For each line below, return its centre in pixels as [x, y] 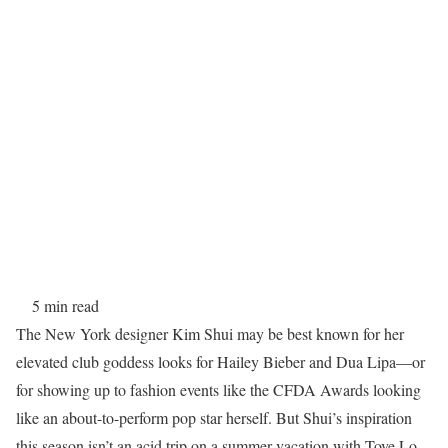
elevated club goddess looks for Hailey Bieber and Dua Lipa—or [220, 361]
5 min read [65, 305]
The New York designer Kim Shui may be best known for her [210, 333]
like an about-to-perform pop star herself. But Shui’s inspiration [214, 417]
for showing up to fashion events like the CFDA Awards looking [218, 389]
